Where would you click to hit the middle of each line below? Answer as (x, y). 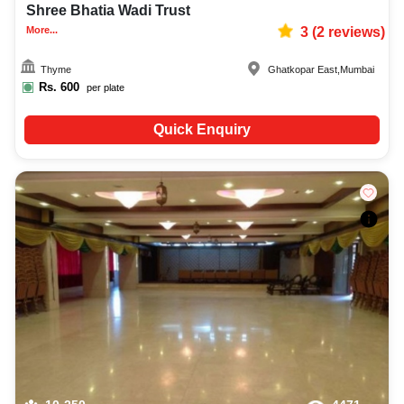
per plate (106, 88)
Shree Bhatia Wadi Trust (108, 11)
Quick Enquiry (202, 130)
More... (42, 29)
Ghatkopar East (303, 70)
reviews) (354, 32)
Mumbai (358, 70)
